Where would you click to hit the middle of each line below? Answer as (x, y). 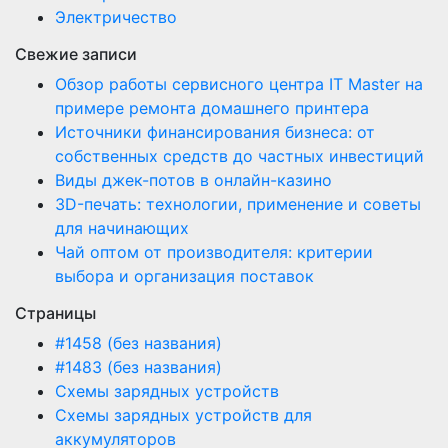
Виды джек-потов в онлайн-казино (193, 180)
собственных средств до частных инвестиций (239, 156)
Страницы (55, 313)
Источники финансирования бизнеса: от (215, 132)
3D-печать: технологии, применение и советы (238, 204)
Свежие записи (76, 54)
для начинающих (122, 228)
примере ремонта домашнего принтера (212, 108)
